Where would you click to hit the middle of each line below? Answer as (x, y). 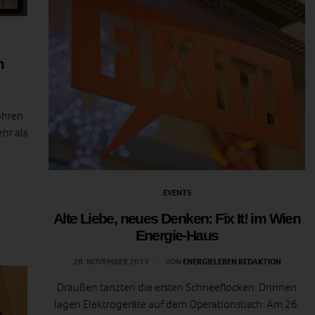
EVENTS (177, 192)
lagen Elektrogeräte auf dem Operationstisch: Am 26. (177, 304)
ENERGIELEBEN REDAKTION (232, 261)
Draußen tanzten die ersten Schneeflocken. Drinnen (177, 287)
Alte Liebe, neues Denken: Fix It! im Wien (177, 218)
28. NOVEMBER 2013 (111, 261)
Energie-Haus (177, 235)
